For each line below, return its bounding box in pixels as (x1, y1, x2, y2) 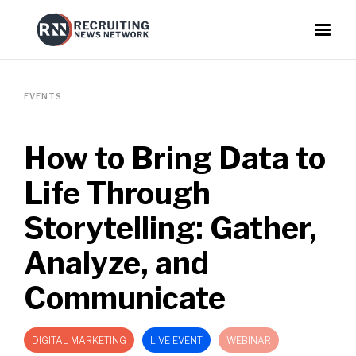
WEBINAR (226, 335, 271, 346)
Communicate (24, 280, 226, 316)
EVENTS (24, 91, 62, 101)
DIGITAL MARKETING (32, 335, 126, 346)
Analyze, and (24, 245, 209, 281)
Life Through (24, 175, 211, 211)
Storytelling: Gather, (24, 210, 317, 246)
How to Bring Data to (24, 140, 326, 176)
